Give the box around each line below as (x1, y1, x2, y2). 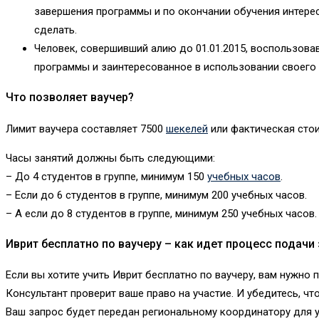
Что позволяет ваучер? (6, 90, 134, 105)
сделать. (34, 23, 77, 37)
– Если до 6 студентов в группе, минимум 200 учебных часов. (6, 188, 307, 202)
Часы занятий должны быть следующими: (6, 151, 215, 164)
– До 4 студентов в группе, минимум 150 (6, 169, 207, 183)
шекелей (166, 122, 208, 135)
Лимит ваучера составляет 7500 (6, 122, 166, 135)
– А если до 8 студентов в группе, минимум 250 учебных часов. (6, 206, 317, 220)
